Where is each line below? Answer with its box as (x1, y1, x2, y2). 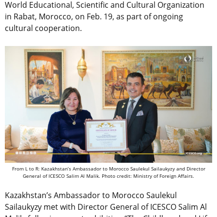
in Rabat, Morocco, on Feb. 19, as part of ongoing (5, 11, 183, 22)
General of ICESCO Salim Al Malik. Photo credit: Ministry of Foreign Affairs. (23, 172, 194, 180)
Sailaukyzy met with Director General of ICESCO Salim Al (5, 201, 207, 213)
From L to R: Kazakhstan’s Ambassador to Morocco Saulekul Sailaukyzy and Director (12, 165, 205, 172)
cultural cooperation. (5, 23, 82, 34)
